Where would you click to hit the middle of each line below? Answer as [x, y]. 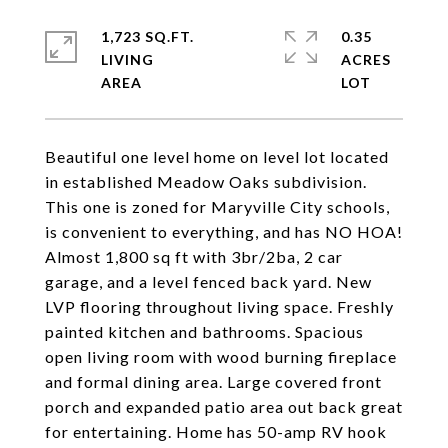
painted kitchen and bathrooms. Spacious [204, 331]
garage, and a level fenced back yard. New [208, 281]
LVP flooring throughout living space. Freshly [219, 306]
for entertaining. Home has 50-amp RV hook [216, 431]
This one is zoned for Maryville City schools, [217, 206]
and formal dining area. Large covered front [213, 381]
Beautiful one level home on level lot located [217, 156]
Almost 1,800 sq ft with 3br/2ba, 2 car [194, 256]
